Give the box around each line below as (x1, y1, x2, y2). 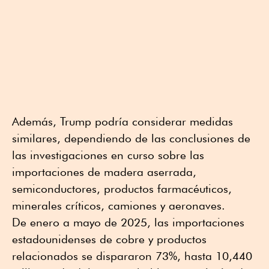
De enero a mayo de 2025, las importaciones (12, 215, 244, 229)
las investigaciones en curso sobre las (12, 148, 204, 162)
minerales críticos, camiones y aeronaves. (12, 198, 225, 212)
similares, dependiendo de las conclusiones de (12, 131, 250, 145)
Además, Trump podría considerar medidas (12, 114, 233, 128)
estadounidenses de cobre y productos (12, 232, 207, 246)
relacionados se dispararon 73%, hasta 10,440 (12, 249, 252, 262)
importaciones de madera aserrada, (12, 165, 196, 178)
